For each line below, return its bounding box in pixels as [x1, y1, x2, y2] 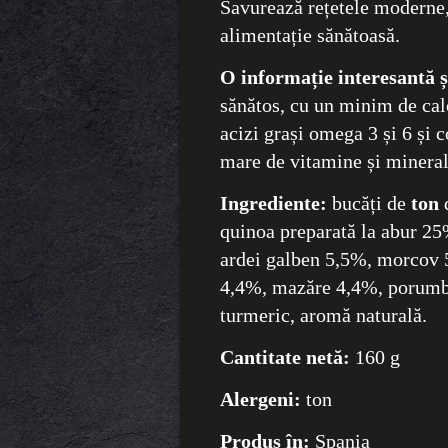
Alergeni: [219, 387, 301, 410]
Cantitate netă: [219, 345, 350, 368]
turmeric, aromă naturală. [219, 303, 427, 326]
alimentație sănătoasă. [219, 23, 400, 46]
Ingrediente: [219, 191, 327, 214]
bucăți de [326, 191, 411, 214]
